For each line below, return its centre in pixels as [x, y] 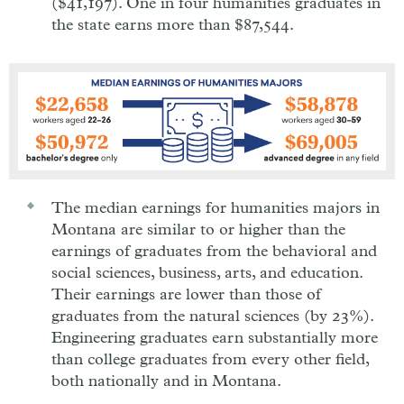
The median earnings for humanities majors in [216, 208]
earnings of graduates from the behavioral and [214, 251]
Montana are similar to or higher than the [198, 230]
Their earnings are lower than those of [186, 294]
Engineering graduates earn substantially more [215, 338]
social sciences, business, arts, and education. [207, 273]
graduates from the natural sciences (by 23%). [213, 316]
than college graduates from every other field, [211, 359]
